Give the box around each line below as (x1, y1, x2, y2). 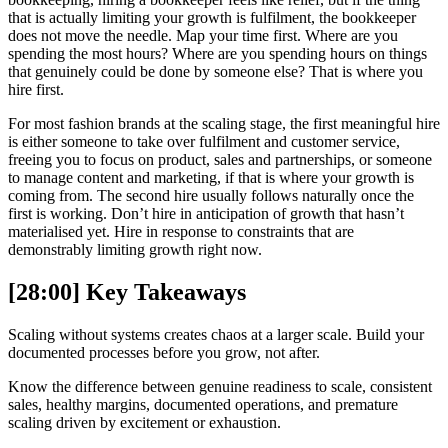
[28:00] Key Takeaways (8, 278, 246, 305)
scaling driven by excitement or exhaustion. (8, 413, 281, 431)
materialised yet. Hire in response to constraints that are (8, 222, 354, 240)
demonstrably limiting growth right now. (8, 240, 262, 258)
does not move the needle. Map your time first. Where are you (8, 26, 398, 44)
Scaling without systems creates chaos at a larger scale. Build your (8, 325, 424, 343)
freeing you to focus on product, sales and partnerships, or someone (8, 150, 432, 168)
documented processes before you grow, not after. (8, 343, 320, 361)
